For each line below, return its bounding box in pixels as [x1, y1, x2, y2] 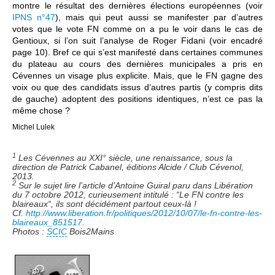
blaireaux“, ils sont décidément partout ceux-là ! [12, 199, 196, 209]
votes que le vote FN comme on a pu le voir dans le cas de [12, 24, 263, 34]
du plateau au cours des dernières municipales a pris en [12, 59, 263, 69]
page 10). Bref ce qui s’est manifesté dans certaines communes [12, 47, 263, 58]
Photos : [12, 227, 47, 237]
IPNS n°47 [12, 12, 56, 23]
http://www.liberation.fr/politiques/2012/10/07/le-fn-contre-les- [26, 208, 262, 219]
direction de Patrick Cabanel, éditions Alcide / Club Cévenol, [12, 162, 244, 172]
